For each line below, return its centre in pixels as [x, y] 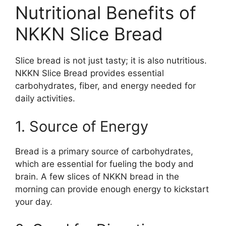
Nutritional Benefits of [106, 13]
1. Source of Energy [82, 126]
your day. [34, 202]
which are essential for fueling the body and [104, 164]
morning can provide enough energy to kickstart [112, 189]
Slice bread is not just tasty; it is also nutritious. [111, 61]
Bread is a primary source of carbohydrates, [104, 151]
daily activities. [45, 99]
